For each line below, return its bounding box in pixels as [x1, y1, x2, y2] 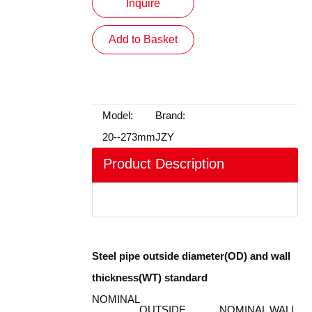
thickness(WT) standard [92, 272, 208, 283]
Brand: [155, 109, 185, 121]
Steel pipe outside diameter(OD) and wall [92, 250, 290, 262]
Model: [102, 109, 133, 121]
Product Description [103, 156, 224, 171]
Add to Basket [109, 33, 178, 45]
